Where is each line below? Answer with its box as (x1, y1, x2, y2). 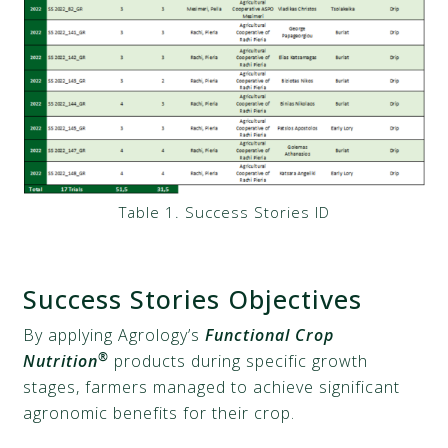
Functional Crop (205, 323, 335, 346)
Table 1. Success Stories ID (118, 201, 330, 222)
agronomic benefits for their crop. (23, 401, 296, 424)
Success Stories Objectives (23, 281, 371, 316)
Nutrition (23, 349, 99, 372)
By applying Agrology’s (23, 323, 206, 346)
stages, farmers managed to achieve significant (23, 375, 401, 398)
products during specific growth (109, 349, 369, 372)
